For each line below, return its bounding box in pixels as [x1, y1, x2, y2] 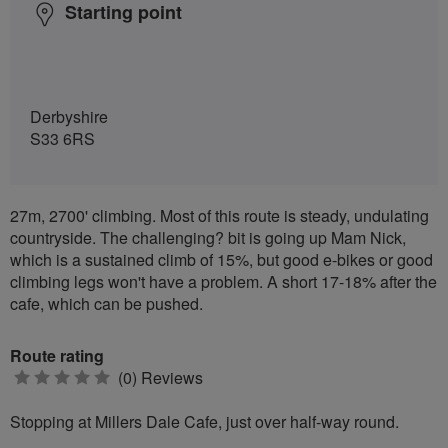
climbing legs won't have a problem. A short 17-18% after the [10, 269, 437, 293]
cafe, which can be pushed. [10, 291, 203, 315]
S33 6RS [30, 126, 95, 150]
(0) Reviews [114, 365, 203, 389]
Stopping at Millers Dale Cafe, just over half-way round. [10, 409, 399, 433]
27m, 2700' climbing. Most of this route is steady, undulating [10, 203, 429, 227]
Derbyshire [30, 104, 108, 128]
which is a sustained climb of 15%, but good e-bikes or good [10, 247, 433, 271]
